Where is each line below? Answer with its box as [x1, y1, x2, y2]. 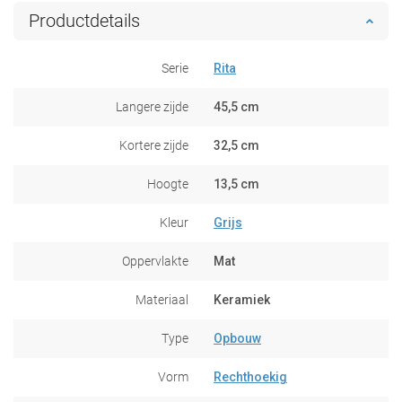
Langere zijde [116, 99, 188, 114]
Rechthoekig [214, 369, 287, 384]
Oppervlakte [122, 253, 188, 268]
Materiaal [135, 292, 188, 307]
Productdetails [29, 9, 140, 31]
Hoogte [147, 176, 188, 191]
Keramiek [214, 292, 270, 307]
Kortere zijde [119, 137, 188, 153]
